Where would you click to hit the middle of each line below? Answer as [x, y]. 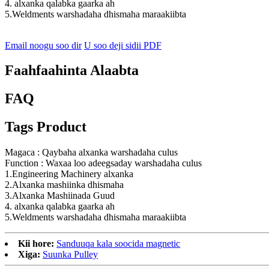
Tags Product [46, 127]
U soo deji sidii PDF [123, 45]
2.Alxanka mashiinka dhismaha [64, 185]
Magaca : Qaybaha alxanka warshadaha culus [91, 153]
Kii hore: [36, 244]
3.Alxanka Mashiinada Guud [60, 196]
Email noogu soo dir [43, 45]
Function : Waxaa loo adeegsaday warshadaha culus [103, 163]
